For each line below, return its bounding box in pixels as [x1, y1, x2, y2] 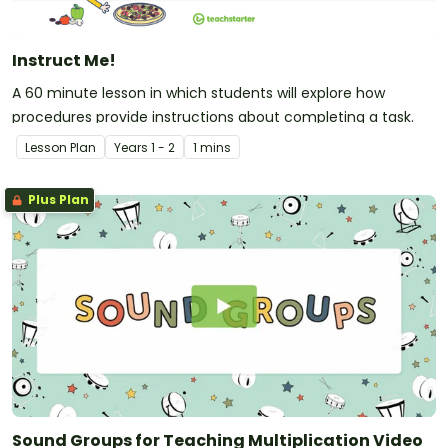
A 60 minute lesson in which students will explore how [12, 83, 385, 104]
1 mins [193, 139, 231, 157]
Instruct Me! [12, 49, 116, 73]
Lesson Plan [25, 139, 96, 157]
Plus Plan [25, 191, 89, 209]
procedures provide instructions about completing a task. [12, 107, 414, 128]
